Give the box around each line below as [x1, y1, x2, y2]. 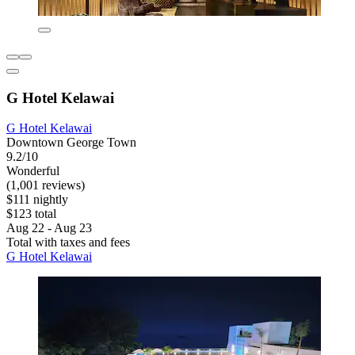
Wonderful [6, 164, 59, 178]
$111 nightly [6, 193, 68, 207]
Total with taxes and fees [6, 235, 130, 250]
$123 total [6, 207, 56, 221]
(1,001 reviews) [6, 178, 85, 193]
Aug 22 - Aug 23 [6, 221, 92, 235]
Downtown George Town [6, 136, 136, 150]
